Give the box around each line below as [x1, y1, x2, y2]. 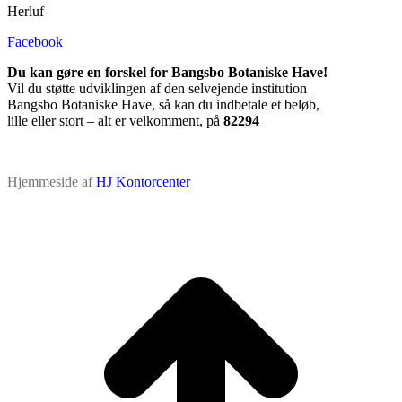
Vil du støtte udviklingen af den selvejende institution [7, 80, 307, 96]
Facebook [7, 33, 63, 49]
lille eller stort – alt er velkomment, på [7, 112, 223, 128]
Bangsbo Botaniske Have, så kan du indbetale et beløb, [7, 96, 319, 112]
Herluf [7, 3, 44, 19]
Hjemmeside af [7, 173, 96, 189]
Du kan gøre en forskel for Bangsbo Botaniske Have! [7, 64, 328, 80]
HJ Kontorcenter [96, 173, 190, 189]
